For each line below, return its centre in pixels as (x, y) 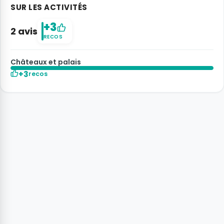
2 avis (24, 31)
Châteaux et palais (46, 62)
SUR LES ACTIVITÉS (49, 7)
